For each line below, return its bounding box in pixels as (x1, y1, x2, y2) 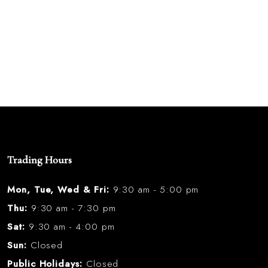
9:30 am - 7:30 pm (27, 201, 116, 215)
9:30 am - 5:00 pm (109, 182, 199, 197)
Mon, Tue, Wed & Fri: (7, 182, 109, 197)
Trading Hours (7, 153, 72, 167)
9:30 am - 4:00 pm (25, 220, 115, 234)
